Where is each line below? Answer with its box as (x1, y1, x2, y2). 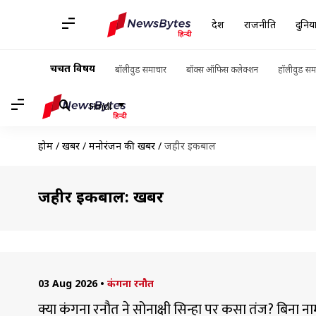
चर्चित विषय (50, 61, 95, 75)
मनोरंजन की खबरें (88, 139, 155, 152)
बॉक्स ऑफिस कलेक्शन (186, 63, 258, 75)
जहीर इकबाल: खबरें (37, 186, 164, 207)
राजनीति (244, 18, 276, 31)
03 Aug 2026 (37, 276, 97, 290)
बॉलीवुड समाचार (115, 63, 166, 75)
